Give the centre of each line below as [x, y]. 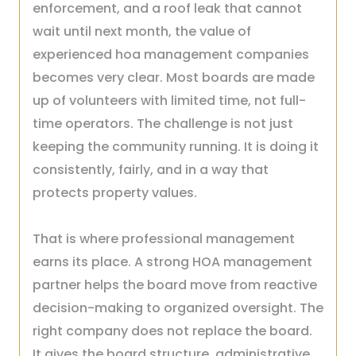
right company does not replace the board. [172, 331]
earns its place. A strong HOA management [172, 262]
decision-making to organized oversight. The [178, 308]
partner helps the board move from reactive [175, 285]
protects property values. [115, 193]
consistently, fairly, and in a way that [151, 170]
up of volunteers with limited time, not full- [169, 101]
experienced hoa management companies [171, 54]
